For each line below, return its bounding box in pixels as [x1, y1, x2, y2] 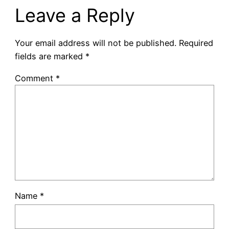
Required [178, 38, 213, 49]
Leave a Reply [14, 4, 135, 27]
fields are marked [14, 51, 85, 62]
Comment [14, 73, 56, 83]
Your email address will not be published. [14, 38, 176, 49]
